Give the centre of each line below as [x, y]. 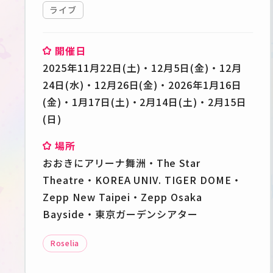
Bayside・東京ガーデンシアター [121, 214]
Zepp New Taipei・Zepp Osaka [122, 197]
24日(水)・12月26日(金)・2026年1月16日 [142, 84]
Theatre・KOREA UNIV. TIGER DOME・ [142, 179]
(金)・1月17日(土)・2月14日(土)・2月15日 [145, 101]
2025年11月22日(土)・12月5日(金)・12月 [142, 67]
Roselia [65, 243]
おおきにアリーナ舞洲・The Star [122, 162]
